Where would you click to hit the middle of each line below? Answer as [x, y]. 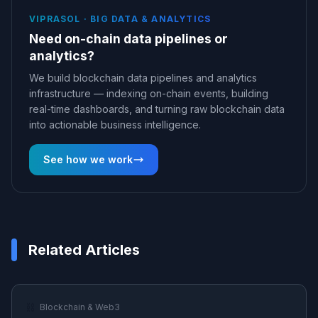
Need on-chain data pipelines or [128, 38]
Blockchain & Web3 [80, 307]
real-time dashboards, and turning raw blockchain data [157, 109]
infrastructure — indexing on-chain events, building [149, 93]
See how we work [88, 159]
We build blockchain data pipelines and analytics [143, 77]
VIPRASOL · [60, 18]
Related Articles [84, 250]
